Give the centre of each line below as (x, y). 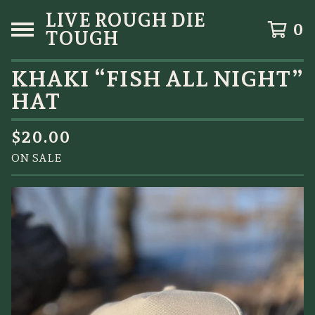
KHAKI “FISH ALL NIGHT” (157, 79)
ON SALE (37, 158)
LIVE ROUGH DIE (125, 20)
